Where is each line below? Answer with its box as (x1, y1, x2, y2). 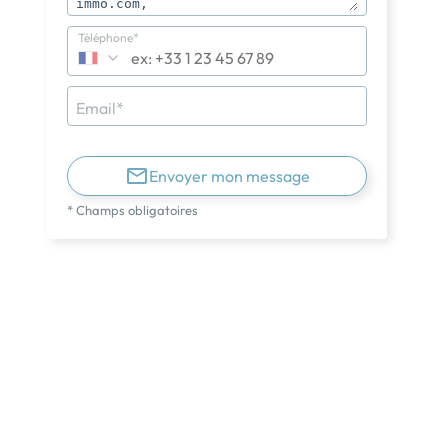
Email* (76, 97, 125, 118)
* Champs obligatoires (67, 201, 199, 218)
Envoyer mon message (148, 165, 310, 186)
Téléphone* (78, 29, 140, 45)
